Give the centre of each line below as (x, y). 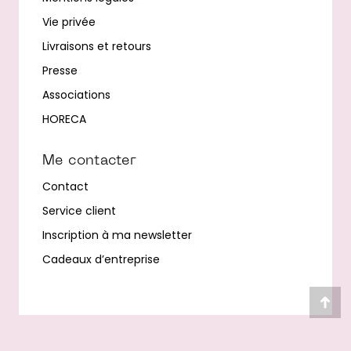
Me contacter (89, 161)
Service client (79, 211)
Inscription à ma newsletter (117, 235)
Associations (76, 95)
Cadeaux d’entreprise (101, 260)
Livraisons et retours (97, 47)
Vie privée (69, 22)
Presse (60, 71)
